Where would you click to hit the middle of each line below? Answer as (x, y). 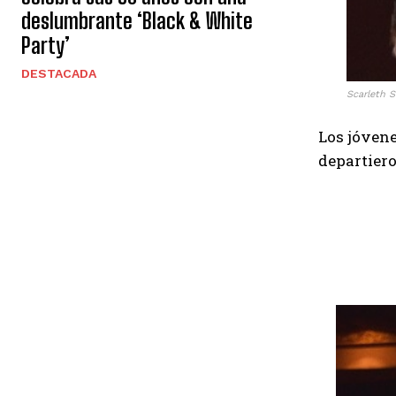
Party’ (46, 46)
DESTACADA (59, 74)
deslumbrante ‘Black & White (137, 21)
